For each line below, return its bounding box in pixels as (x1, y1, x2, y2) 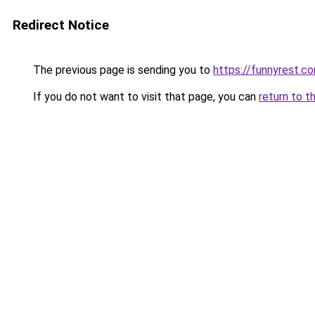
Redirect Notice (13, 17, 109, 33)
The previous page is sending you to (30, 63, 213, 77)
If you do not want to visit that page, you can (30, 90, 259, 103)
